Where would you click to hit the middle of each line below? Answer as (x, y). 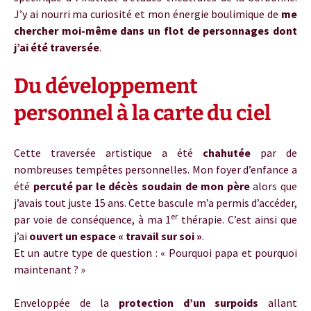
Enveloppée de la (66, 303)
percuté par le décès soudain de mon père (141, 186)
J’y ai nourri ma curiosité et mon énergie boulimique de (148, 14)
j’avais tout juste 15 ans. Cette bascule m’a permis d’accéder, (155, 203)
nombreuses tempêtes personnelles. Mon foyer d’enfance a (155, 169)
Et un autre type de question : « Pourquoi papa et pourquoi (155, 253)
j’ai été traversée (57, 47)
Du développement (106, 86)
